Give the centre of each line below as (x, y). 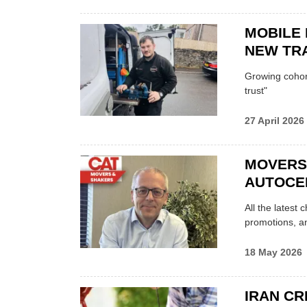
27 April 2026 (274, 120)
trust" (256, 90)
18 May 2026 (273, 252)
